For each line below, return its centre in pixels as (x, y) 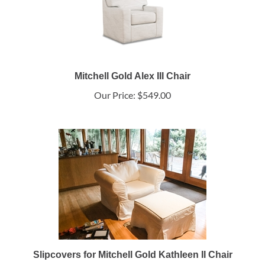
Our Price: (115, 95)
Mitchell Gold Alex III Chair (132, 76)
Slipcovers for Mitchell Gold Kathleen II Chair (132, 255)
